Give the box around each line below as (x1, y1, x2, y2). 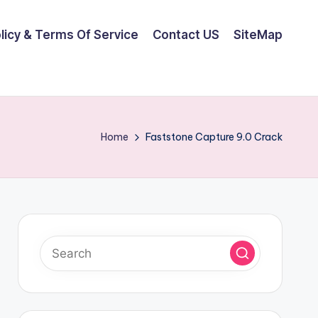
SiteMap (234, 27, 283, 42)
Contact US (153, 27, 219, 42)
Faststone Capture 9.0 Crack (146, 130, 283, 143)
